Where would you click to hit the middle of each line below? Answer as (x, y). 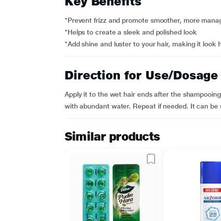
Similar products (112, 136)
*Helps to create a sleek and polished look (130, 32)
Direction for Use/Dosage (141, 75)
